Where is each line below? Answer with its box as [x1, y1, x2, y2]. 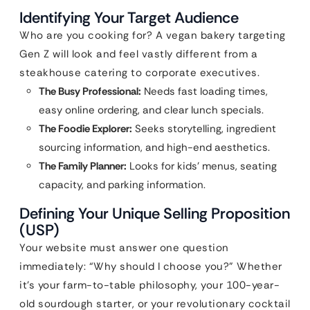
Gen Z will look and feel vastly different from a [19, 47, 257, 61]
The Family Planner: [39, 159, 127, 173]
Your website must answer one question [19, 241, 229, 255]
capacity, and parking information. [39, 178, 206, 192]
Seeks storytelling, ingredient [132, 122, 276, 136]
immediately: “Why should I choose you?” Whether [19, 259, 282, 273]
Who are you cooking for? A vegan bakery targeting [19, 28, 286, 42]
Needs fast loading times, [141, 84, 268, 98]
